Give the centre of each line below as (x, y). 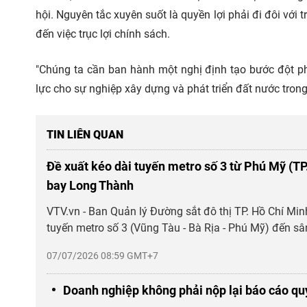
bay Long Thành (90, 185)
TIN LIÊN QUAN (85, 135)
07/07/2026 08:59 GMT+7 (102, 256)
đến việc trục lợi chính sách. (103, 34)
